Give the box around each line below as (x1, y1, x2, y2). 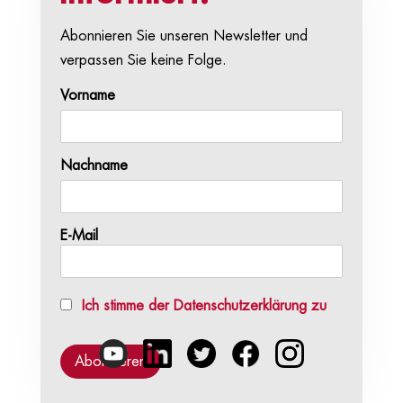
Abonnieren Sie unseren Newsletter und (60, 28, 309, 43)
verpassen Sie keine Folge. (60, 52, 228, 67)
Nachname (60, 157, 129, 173)
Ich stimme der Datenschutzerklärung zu (82, 298, 327, 313)
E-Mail (60, 228, 99, 243)
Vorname (60, 87, 116, 103)
